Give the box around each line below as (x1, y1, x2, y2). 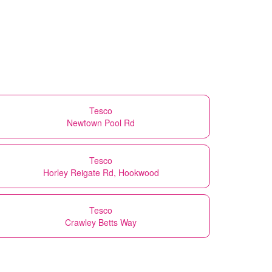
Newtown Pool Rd (67, 116, 135, 129)
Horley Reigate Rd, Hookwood (42, 166, 159, 178)
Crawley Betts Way (65, 216, 137, 228)
